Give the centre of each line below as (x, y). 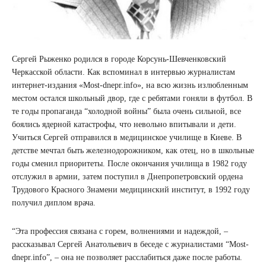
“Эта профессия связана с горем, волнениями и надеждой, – (120, 232)
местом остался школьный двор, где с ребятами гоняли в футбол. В (132, 99)
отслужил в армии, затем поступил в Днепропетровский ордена (127, 177)
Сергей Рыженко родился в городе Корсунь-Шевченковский (119, 59)
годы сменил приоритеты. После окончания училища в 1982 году (129, 164)
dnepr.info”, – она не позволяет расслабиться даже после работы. (127, 258)
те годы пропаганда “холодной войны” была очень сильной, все (126, 112)
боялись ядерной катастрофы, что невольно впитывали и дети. (124, 125)
